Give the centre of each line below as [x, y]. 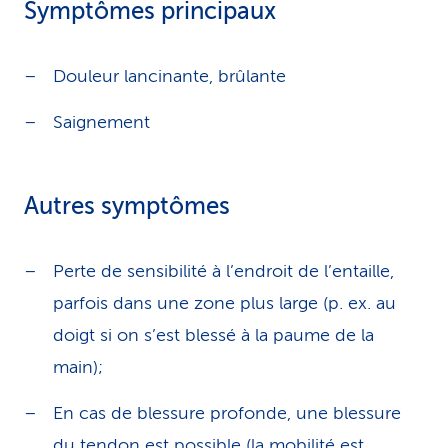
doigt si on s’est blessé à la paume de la [213, 335]
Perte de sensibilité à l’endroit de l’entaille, [223, 271]
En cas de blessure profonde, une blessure [227, 413]
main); [78, 367]
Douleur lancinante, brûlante [169, 76]
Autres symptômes [127, 206]
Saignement [101, 122]
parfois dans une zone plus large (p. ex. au [224, 303]
